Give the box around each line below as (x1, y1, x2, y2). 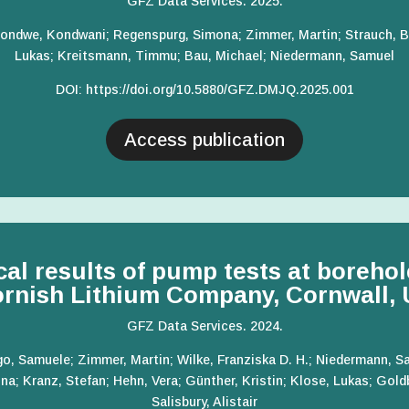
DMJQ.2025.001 (257, 81, 354, 97)
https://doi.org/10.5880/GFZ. (85, 81, 258, 97)
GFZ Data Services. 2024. (126, 319, 283, 334)
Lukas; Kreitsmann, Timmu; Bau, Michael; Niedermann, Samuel (15, 47, 394, 63)
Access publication (124, 129, 285, 150)
